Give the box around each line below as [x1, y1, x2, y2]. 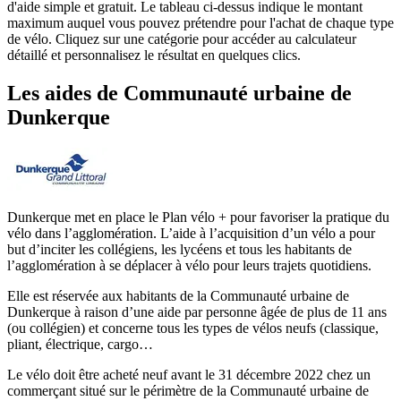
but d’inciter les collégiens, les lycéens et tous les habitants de [7, 242, 352, 258]
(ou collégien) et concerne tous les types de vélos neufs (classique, [7, 320, 379, 337]
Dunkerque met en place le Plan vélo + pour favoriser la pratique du [7, 209, 389, 226]
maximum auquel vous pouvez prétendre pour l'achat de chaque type [7, 15, 394, 31]
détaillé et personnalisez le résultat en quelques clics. [7, 47, 301, 64]
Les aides [7, 81, 97, 106]
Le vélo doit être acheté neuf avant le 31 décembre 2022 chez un [7, 367, 371, 383]
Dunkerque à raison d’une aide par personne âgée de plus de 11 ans [7, 304, 387, 320]
